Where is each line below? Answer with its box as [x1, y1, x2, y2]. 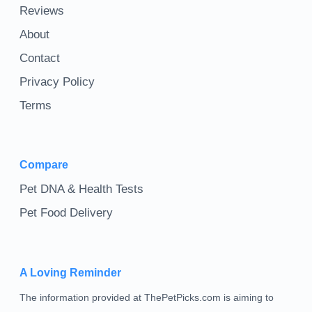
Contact [19, 52, 60, 65]
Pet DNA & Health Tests [19, 182, 143, 196]
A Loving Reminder [19, 266, 121, 279]
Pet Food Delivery [19, 206, 113, 220]
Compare [19, 159, 68, 171]
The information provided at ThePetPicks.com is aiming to [19, 291, 274, 303]
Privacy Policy [19, 75, 95, 89]
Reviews [19, 4, 64, 18]
